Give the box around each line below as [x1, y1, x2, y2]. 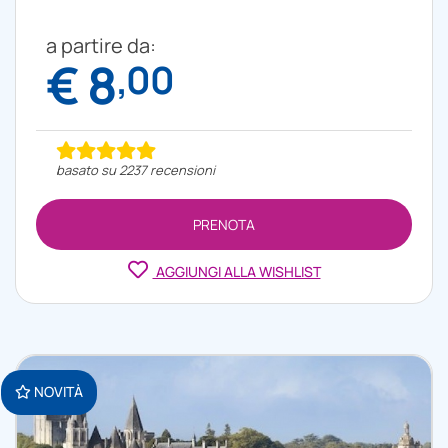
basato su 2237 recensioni [56, 160, 215, 179]
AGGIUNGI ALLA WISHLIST [152, 261, 321, 281]
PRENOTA [193, 214, 255, 234]
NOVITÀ [31, 381, 83, 401]
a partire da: [46, 31, 156, 59]
